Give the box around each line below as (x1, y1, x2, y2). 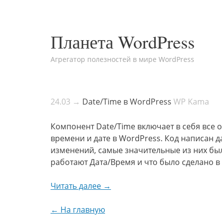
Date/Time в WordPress (82, 96, 171, 107)
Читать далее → (51, 180, 111, 191)
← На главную (51, 204, 105, 215)
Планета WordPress (51, 30, 195, 54)
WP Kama (173, 96, 209, 107)
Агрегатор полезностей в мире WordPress (51, 55, 194, 64)
